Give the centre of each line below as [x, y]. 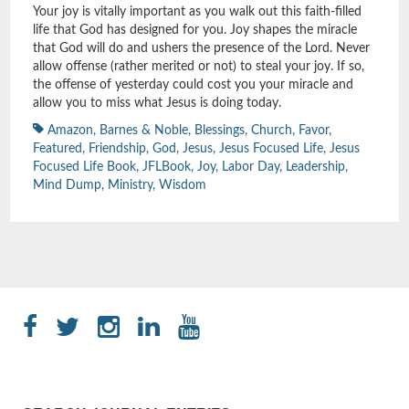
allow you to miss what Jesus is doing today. [157, 103]
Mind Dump [67, 185]
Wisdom [183, 185]
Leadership [315, 167]
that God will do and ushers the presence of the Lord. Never [201, 48]
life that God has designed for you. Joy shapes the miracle [195, 30]
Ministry [130, 185]
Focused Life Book [84, 167]
